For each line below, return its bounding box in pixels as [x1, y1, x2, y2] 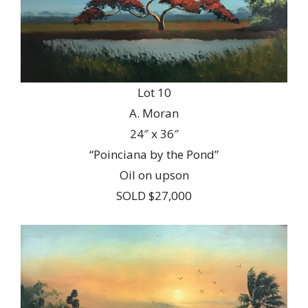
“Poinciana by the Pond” [89, 146, 219, 163]
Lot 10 [137, 85, 171, 101]
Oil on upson [119, 167, 189, 184]
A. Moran [129, 105, 179, 122]
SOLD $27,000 [116, 188, 192, 204]
